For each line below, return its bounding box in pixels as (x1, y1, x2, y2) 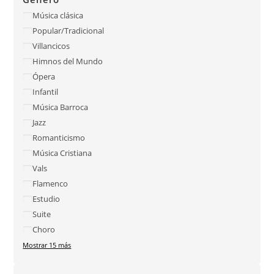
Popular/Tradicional (32, 24, 105, 36)
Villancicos (32, 40, 70, 51)
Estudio (32, 193, 61, 204)
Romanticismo (32, 131, 86, 143)
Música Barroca (32, 101, 89, 113)
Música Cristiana (32, 147, 92, 158)
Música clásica (32, 9, 84, 21)
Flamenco (32, 177, 68, 189)
